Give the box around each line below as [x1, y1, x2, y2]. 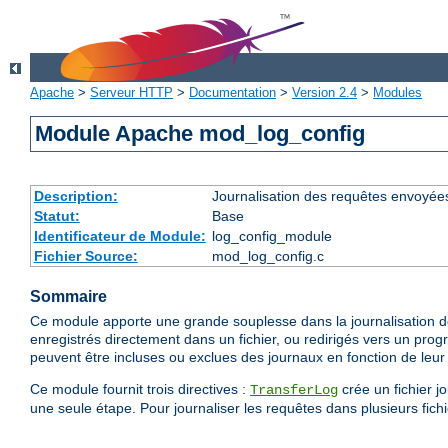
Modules [373, 85, 422, 101]
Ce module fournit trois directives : [30, 381, 250, 398]
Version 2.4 [292, 85, 357, 101]
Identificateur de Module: [33, 228, 206, 245]
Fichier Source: [33, 248, 138, 265]
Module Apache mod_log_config [35, 121, 366, 147]
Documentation [189, 85, 276, 101]
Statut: [33, 208, 80, 225]
